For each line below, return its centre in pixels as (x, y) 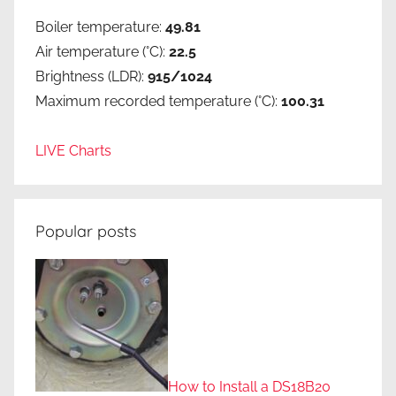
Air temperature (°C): (102, 52)
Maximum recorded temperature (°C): (158, 102)
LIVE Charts (73, 151)
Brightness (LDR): (91, 77)
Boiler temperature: (100, 27)
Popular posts (86, 232)
